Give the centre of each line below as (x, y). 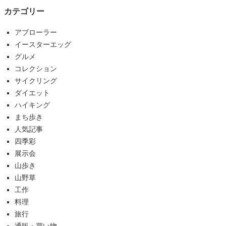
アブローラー (36, 32)
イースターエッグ (43, 44)
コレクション (36, 68)
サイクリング (36, 80)
